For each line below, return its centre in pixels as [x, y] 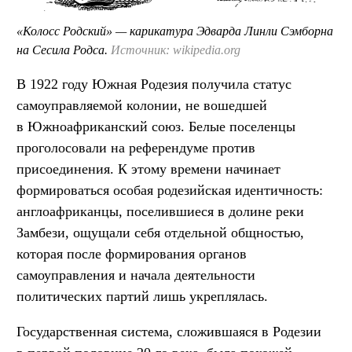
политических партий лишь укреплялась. [142, 297]
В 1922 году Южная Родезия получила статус [154, 84]
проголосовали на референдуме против [136, 148]
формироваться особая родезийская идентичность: [170, 191]
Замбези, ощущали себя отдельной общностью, [160, 233]
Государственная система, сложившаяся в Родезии [169, 332]
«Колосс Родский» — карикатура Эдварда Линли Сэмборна [175, 31]
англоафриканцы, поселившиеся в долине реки [160, 212]
